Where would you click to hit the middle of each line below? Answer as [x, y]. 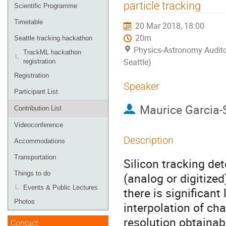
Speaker [142, 86]
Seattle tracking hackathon [53, 38]
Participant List [36, 92]
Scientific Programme [46, 6]
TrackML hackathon [52, 52]
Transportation [35, 157]
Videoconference [39, 125]
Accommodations [40, 141]
